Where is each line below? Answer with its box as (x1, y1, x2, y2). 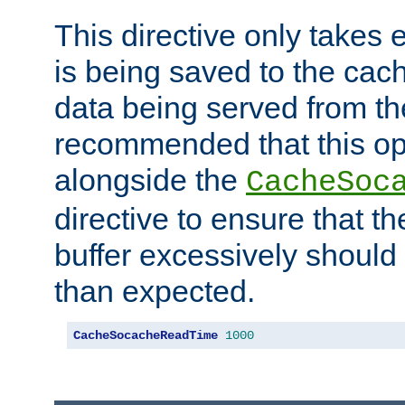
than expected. (54, 273, 255, 308)
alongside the (54, 162, 246, 197)
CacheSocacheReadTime (73, 327, 218, 343)
